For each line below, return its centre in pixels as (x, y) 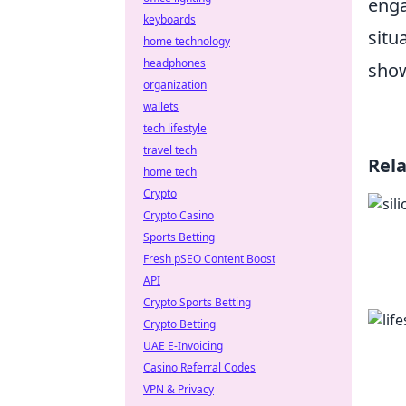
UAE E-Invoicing (183, 346)
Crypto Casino (179, 215)
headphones (174, 63)
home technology (187, 41)
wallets (161, 106)
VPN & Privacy (179, 389)
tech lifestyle (175, 128)
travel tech (170, 150)
